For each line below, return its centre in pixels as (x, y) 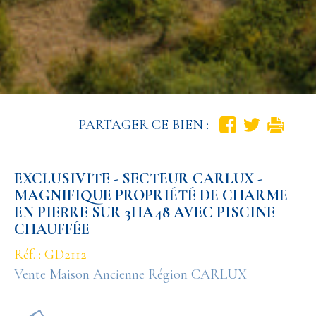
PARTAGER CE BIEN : (144, 124)
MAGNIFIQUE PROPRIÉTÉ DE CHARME (151, 195)
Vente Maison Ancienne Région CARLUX (130, 274)
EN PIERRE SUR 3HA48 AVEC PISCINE (145, 212)
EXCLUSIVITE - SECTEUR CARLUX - (138, 178)
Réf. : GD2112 (50, 254)
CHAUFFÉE (52, 229)
